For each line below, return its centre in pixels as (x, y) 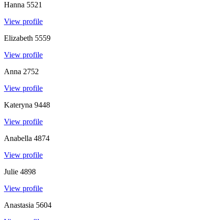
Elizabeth (18, 38)
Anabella (18, 138)
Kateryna (18, 105)
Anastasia (19, 205)
